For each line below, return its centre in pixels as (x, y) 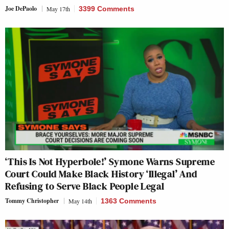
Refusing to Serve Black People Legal (85, 186)
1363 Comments (129, 201)
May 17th (58, 8)
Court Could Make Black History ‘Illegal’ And (101, 174)
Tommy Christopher (32, 201)
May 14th (80, 201)
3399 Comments (107, 8)
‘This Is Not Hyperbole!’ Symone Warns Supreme (110, 162)
